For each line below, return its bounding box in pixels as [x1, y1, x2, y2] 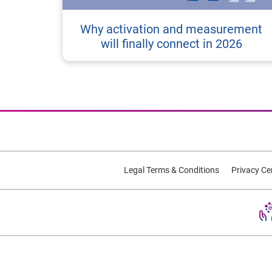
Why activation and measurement [80, 21, 262, 36]
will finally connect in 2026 [100, 36, 242, 51]
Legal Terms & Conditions [123, 165, 219, 175]
